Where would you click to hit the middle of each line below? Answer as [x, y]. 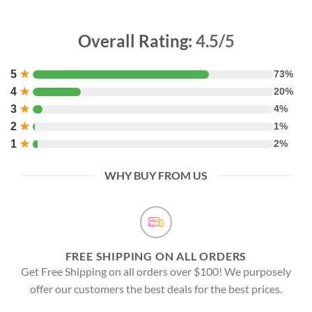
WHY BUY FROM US [156, 175]
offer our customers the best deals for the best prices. [156, 289]
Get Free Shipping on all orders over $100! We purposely [156, 272]
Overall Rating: [136, 41]
